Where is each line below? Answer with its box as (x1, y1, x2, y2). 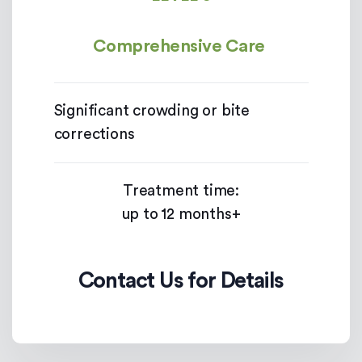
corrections (53, 126, 135, 142)
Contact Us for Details (78, 269, 284, 292)
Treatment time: (123, 183, 239, 199)
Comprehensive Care (92, 36, 265, 55)
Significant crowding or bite (53, 103, 250, 119)
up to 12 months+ (121, 206, 241, 222)
